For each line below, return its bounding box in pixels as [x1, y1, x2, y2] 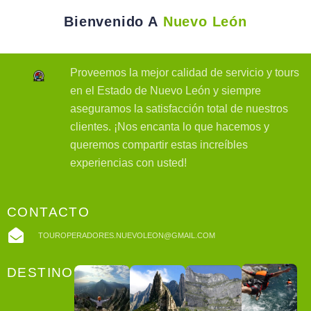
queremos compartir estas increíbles [70, 139, 249, 151]
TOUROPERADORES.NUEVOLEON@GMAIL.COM [37, 230, 215, 239]
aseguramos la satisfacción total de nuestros [70, 103, 289, 115]
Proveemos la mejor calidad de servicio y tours [70, 67, 300, 79]
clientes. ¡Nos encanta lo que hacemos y [70, 121, 270, 133]
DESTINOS [7, 264, 84, 280]
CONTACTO [7, 204, 90, 219]
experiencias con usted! [70, 157, 187, 169]
